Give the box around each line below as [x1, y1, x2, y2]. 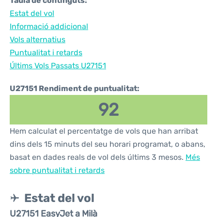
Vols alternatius [10, 35, 65, 44]
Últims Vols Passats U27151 [10, 61, 106, 70]
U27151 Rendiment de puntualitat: [10, 84, 139, 93]
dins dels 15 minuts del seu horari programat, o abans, [10, 139, 205, 149]
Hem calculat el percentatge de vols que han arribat [10, 126, 198, 136]
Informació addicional [10, 22, 88, 31]
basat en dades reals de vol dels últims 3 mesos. [10, 153, 186, 162]
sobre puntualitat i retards [10, 166, 105, 175]
